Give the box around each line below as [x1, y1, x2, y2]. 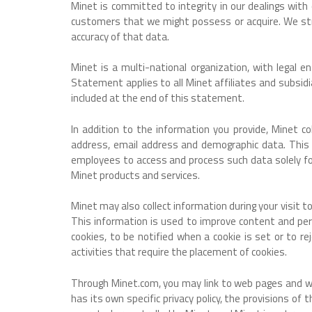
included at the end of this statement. [71, 90, 244, 106]
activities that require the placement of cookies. [71, 244, 287, 260]
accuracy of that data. [71, 28, 169, 45]
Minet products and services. [71, 166, 200, 183]
